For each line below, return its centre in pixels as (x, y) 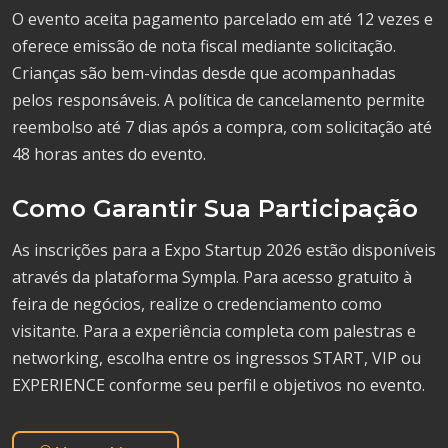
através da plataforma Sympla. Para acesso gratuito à (212, 276)
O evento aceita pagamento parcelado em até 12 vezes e (222, 18)
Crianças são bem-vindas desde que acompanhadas (204, 72)
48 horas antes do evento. (109, 153)
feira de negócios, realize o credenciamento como (197, 303)
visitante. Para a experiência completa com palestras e (214, 330)
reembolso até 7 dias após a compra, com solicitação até (222, 126)
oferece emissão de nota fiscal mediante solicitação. (204, 45)
